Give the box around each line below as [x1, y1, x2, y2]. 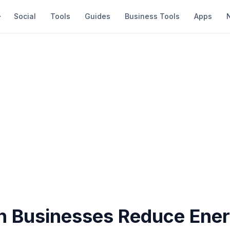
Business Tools [125, 12, 180, 21]
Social [14, 12, 36, 21]
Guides [85, 12, 110, 21]
